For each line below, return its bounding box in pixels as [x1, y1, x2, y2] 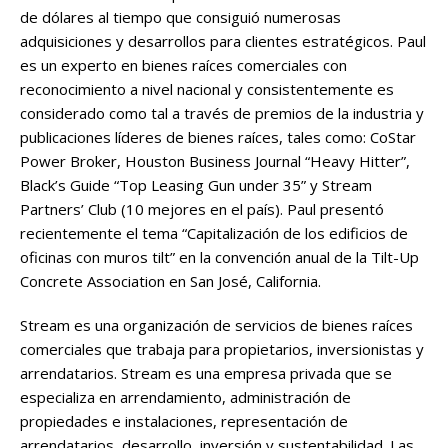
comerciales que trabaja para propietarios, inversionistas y [20, 339, 424, 360]
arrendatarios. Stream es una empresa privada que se [20, 363, 392, 384]
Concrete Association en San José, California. [20, 271, 321, 292]
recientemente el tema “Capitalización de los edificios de [20, 223, 408, 244]
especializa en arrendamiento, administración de [20, 387, 351, 408]
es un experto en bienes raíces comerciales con [20, 55, 347, 76]
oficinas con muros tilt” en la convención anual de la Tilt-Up [20, 247, 419, 268]
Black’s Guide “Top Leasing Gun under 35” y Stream [20, 175, 372, 196]
